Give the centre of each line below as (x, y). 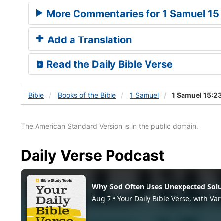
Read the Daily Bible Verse (108, 64)
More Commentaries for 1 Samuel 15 (131, 14)
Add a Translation (88, 40)
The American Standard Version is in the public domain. (110, 126)
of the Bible (98, 95)
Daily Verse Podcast (93, 155)
